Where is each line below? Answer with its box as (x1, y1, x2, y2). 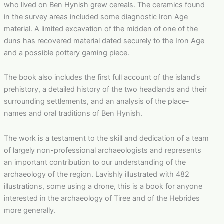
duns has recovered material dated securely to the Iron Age (3, 36, 204, 45)
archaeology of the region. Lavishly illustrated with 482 (3, 169, 189, 179)
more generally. (3, 205, 56, 215)
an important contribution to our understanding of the (3, 157, 186, 167)
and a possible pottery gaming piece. (3, 48, 129, 57)
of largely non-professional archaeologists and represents (3, 145, 201, 155)
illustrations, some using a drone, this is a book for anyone (3, 181, 202, 191)
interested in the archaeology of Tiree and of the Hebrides (3, 193, 200, 203)
